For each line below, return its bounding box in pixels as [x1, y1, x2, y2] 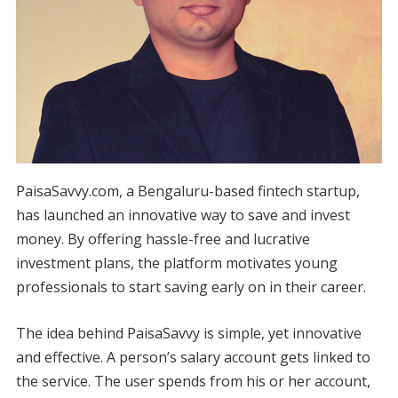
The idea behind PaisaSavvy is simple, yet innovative [15, 322, 362, 343]
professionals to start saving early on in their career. [15, 276, 366, 297]
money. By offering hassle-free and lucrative [15, 228, 310, 249]
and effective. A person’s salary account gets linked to [15, 346, 370, 367]
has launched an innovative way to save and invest [15, 204, 350, 225]
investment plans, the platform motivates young [15, 252, 338, 273]
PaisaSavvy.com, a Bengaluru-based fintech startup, [15, 180, 360, 201]
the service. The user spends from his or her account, [15, 370, 370, 391]
